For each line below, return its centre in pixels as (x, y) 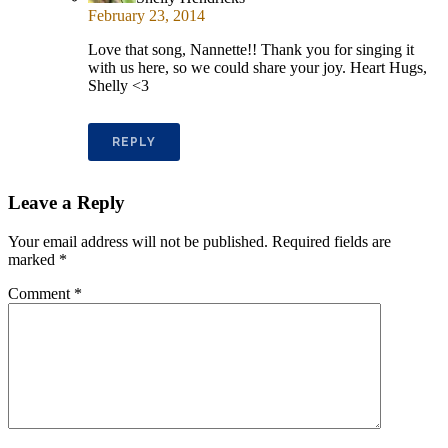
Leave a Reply (66, 202)
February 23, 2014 (146, 16)
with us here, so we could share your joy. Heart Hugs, (257, 68)
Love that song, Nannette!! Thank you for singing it (251, 50)
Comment (41, 293)
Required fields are (331, 241)
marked (33, 259)
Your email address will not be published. (138, 241)
